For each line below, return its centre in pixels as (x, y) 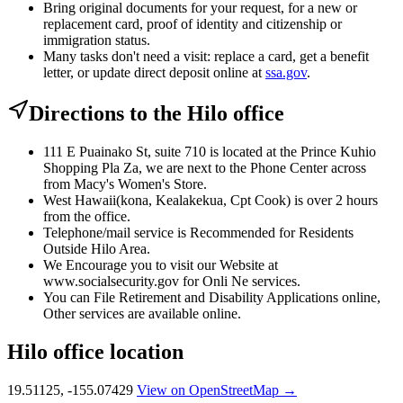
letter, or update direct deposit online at (154, 72)
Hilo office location (95, 351)
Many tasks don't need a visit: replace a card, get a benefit (206, 56)
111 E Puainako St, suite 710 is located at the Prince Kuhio (210, 151)
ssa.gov (286, 72)
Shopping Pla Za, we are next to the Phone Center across (205, 167)
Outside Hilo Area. (97, 248)
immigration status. (97, 40)
